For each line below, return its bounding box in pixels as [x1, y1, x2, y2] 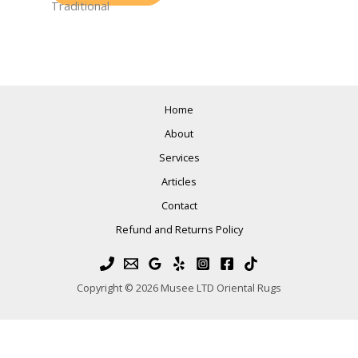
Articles [161, 174, 197, 189]
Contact [161, 198, 197, 213]
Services [158, 150, 200, 165]
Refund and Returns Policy [115, 222, 243, 237]
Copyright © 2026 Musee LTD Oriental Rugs [77, 280, 281, 295]
